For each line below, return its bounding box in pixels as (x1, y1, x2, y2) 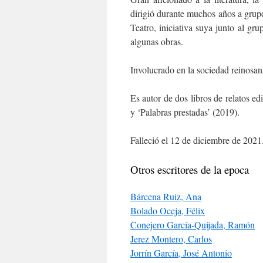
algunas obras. (130, 35, 183, 48)
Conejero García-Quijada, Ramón (130, 218, 255, 231)
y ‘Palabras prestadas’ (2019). (130, 105, 240, 118)
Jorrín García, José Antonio (130, 246, 232, 259)
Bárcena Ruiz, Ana (130, 190, 201, 203)
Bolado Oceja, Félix (130, 204, 205, 217)
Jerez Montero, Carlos (130, 232, 212, 245)
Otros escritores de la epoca (130, 161, 249, 177)
